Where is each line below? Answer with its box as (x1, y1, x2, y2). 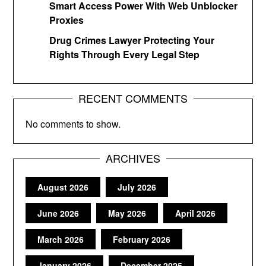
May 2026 (108, 207, 147, 219)
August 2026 (37, 180, 89, 193)
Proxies (49, 12, 84, 27)
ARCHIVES (106, 150, 160, 166)
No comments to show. (26, 116, 121, 131)
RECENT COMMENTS (78, 90, 188, 106)
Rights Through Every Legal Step (49, 47, 200, 61)
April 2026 (175, 207, 216, 219)
